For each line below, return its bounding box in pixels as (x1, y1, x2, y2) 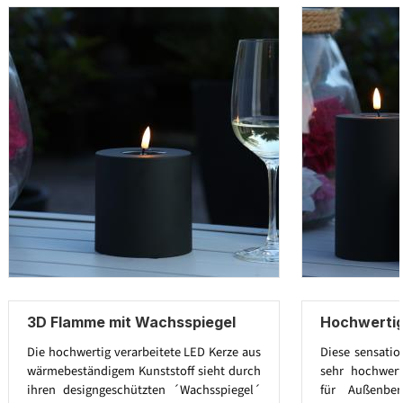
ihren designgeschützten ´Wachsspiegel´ (27, 380, 261, 399)
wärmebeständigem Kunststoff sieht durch (27, 361, 261, 381)
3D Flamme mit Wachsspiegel (27, 313, 236, 332)
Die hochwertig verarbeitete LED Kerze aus (27, 342, 261, 362)
